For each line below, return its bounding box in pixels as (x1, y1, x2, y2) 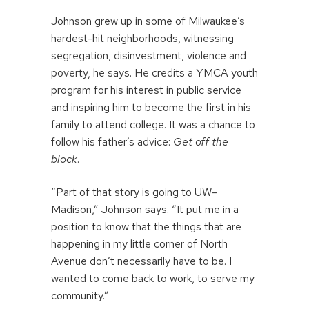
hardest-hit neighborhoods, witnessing (51, 30, 234, 46)
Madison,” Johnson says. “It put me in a (51, 202, 239, 217)
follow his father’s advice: (51, 134, 173, 149)
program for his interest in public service (51, 82, 241, 97)
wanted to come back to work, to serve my (51, 271, 255, 286)
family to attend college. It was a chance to (51, 117, 255, 132)
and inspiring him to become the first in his (51, 99, 251, 114)
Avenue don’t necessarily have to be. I (51, 254, 232, 269)
